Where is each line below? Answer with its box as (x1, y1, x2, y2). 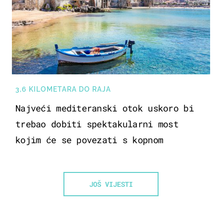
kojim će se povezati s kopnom (15, 134, 164, 146)
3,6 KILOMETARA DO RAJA (15, 85, 111, 94)
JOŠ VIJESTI (89, 179, 133, 189)
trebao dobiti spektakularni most (15, 118, 178, 130)
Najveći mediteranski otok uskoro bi (15, 102, 194, 114)
